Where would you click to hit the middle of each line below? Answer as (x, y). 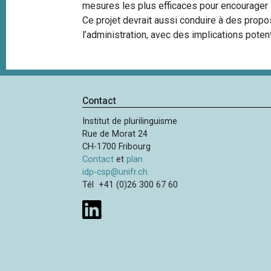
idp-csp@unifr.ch (115, 172)
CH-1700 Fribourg (117, 147)
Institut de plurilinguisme (130, 122)
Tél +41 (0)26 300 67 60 (130, 185)
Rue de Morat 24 (115, 134)
